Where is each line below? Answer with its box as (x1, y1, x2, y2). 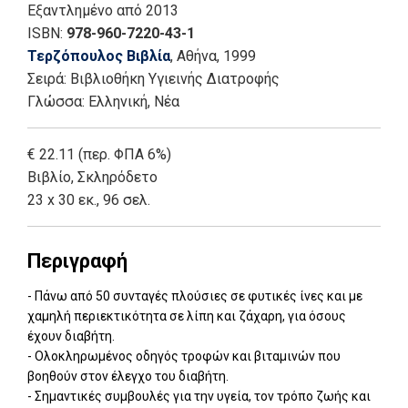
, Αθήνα (170, 47, 217, 66)
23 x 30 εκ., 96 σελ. (27, 191, 150, 209)
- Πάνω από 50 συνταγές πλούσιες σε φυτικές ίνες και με (27, 289, 362, 304)
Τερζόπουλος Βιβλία (27, 47, 170, 66)
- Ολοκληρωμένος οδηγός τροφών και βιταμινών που (27, 349, 341, 364)
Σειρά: (27, 70, 70, 88)
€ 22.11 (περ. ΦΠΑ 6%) (27, 146, 171, 164)
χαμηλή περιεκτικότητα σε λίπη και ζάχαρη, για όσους (27, 309, 346, 324)
